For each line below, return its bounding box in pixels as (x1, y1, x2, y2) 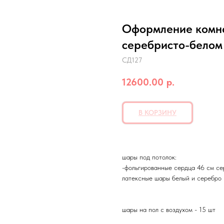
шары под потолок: (122, 152, 176, 161)
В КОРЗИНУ (138, 108, 176, 116)
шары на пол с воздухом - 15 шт (122, 205, 215, 213)
